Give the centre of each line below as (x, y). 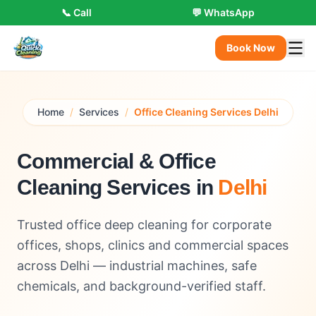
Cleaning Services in (115, 187)
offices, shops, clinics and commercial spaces (153, 245)
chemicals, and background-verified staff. (141, 286)
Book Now (251, 48)
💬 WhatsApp (223, 12)
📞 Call (77, 12)
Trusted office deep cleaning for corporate (144, 225)
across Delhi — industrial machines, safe (137, 266)
